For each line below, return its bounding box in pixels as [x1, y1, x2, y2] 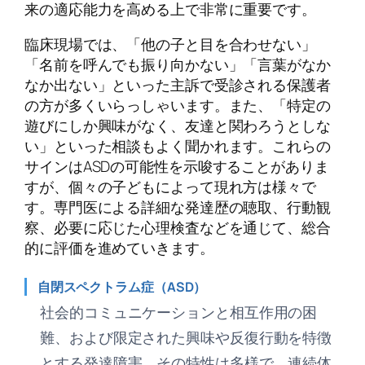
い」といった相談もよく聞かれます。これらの [24, 135, 331, 157]
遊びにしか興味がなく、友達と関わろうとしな [24, 115, 331, 137]
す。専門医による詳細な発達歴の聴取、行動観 [24, 196, 331, 218]
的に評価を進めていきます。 [24, 237, 214, 259]
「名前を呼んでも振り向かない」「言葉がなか [24, 54, 331, 76]
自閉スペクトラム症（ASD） [37, 278, 207, 297]
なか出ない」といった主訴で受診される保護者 [24, 74, 331, 96]
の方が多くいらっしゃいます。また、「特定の [24, 95, 331, 117]
